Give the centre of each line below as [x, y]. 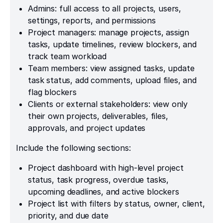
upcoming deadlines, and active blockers [104, 191]
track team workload [67, 56]
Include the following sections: [73, 148]
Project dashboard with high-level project [106, 167]
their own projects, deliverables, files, [98, 116]
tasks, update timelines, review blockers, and [112, 44]
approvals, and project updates [87, 128]
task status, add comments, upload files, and [112, 80]
